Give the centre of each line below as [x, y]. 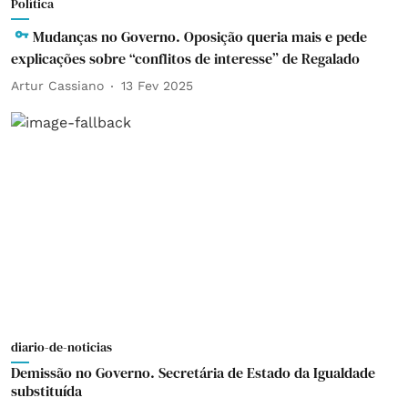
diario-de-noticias [61, 347]
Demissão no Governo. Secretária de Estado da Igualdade [193, 372]
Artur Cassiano [57, 86]
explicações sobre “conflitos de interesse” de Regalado [185, 58]
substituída [46, 391]
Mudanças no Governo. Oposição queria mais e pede [200, 36]
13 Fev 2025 [157, 86]
